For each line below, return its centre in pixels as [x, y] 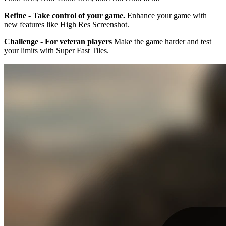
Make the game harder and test [162, 41]
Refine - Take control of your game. [65, 15]
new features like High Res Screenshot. [67, 24]
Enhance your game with [166, 15]
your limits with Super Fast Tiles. [56, 50]
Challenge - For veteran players [58, 41]
